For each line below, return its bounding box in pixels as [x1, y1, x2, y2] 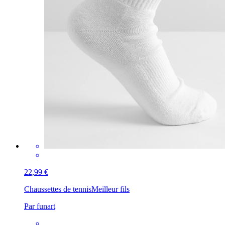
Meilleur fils [91, 184, 130, 193]
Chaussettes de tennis [24, 184, 91, 193]
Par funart [24, 201, 55, 210]
